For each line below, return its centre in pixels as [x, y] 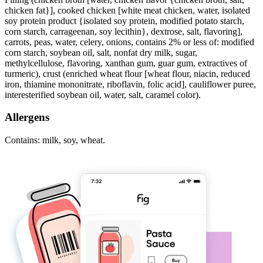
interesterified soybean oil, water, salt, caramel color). [103, 95]
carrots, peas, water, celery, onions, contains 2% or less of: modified [129, 42]
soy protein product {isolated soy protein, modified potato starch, [124, 21]
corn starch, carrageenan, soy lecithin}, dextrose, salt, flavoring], [124, 31]
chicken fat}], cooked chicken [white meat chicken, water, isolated [127, 10]
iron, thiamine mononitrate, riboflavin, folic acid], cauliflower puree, [130, 84]
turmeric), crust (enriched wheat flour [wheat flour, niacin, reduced [127, 73]
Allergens [27, 117]
